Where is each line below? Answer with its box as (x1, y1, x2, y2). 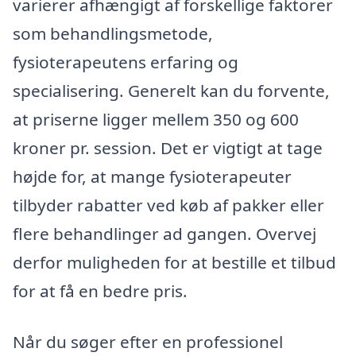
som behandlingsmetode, (13, 21, 213, 44)
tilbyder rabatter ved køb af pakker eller (13, 193, 324, 216)
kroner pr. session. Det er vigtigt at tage (13, 136, 323, 159)
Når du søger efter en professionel (13, 330, 283, 353)
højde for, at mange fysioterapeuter (13, 164, 292, 188)
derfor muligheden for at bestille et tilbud (13, 250, 336, 273)
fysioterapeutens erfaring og (13, 50, 238, 73)
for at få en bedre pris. (13, 279, 188, 302)
